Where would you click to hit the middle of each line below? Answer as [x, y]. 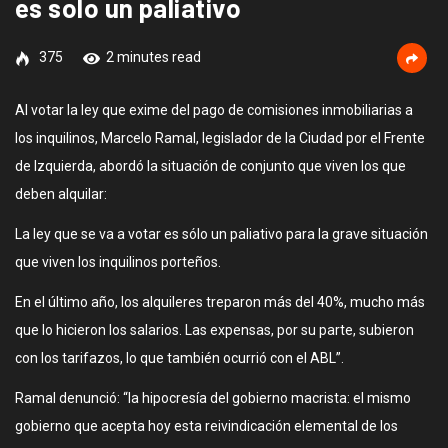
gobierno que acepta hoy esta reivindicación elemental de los [206, 426]
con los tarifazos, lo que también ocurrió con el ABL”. [179, 358]
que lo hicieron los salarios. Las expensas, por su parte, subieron [214, 330]
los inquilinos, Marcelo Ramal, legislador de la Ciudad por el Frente [220, 138]
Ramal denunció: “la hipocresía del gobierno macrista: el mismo [213, 398]
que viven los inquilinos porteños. [118, 262]
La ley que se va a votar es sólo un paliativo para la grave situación [221, 234]
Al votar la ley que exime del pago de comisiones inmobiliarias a [214, 110]
